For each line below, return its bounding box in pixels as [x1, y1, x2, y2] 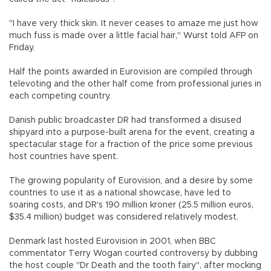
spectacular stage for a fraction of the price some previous [9, 140, 253, 149]
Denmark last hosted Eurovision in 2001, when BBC [9, 237, 216, 246]
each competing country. [9, 91, 111, 100]
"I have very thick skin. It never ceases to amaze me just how [9, 19, 258, 28]
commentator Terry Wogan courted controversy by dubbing [9, 249, 258, 258]
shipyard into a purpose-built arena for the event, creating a [9, 128, 255, 137]
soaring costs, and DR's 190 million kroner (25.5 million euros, [9, 200, 253, 209]
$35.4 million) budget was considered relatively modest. [9, 212, 238, 221]
